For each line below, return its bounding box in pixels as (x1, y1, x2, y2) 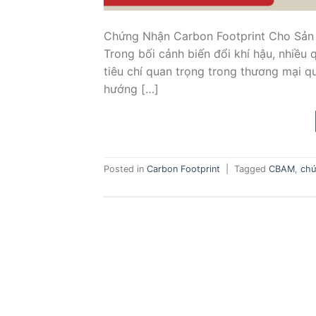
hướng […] (104, 81, 159, 96)
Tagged (234, 164, 269, 175)
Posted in (104, 164, 147, 175)
